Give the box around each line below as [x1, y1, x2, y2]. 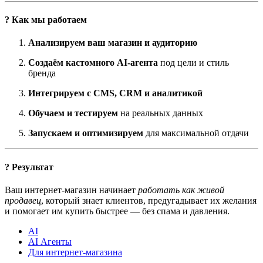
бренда [28, 68, 56, 79]
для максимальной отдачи [143, 128, 249, 139]
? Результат [5, 161, 53, 172]
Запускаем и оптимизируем [28, 128, 143, 139]
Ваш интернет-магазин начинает [5, 185, 138, 195]
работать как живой [138, 185, 224, 195]
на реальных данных [118, 108, 203, 119]
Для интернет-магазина [28, 247, 122, 257]
